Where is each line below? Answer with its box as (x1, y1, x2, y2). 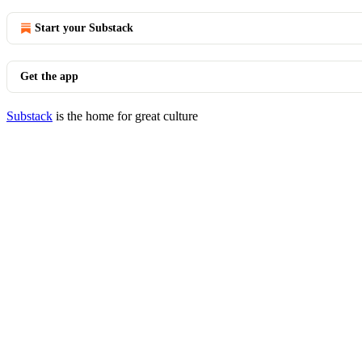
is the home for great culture (53, 109, 198, 123)
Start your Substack (35, 22, 133, 34)
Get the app (20, 70, 78, 82)
